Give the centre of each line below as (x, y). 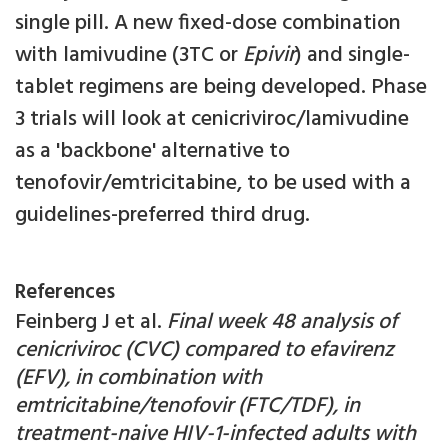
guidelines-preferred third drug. (162, 216)
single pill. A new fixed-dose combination (208, 24)
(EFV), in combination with (138, 379)
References (65, 293)
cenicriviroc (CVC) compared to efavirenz (204, 351)
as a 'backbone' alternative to (152, 152)
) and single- (352, 56)
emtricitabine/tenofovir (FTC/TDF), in (187, 407)
